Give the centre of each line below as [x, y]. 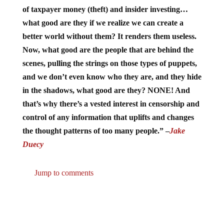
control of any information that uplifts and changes [108, 117]
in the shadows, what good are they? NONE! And [106, 90]
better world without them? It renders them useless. [109, 36]
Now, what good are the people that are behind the [108, 50]
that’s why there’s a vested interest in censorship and [111, 104]
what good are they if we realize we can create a [103, 23]
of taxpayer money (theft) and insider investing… [105, 9]
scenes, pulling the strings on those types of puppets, [109, 63]
